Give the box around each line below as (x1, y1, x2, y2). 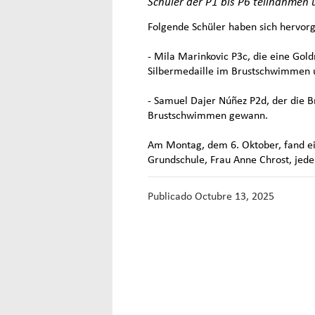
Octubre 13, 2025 (195, 188, 274, 203)
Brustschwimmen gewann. (148, 107, 268, 122)
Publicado (148, 188, 195, 203)
